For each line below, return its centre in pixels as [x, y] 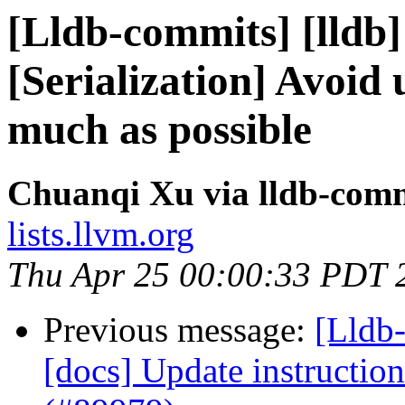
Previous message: [179, 330]
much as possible [160, 129]
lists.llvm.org [101, 234]
